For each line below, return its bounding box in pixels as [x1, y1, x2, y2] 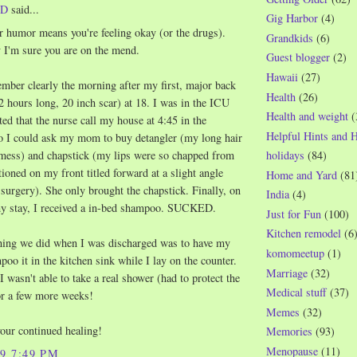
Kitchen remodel [266, 226, 341, 241]
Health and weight [266, 108, 348, 124]
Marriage [266, 265, 308, 280]
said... [8, 2, 39, 18]
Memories [266, 324, 312, 339]
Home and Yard [266, 167, 337, 182]
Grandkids [266, 29, 313, 45]
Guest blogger [266, 49, 330, 65]
